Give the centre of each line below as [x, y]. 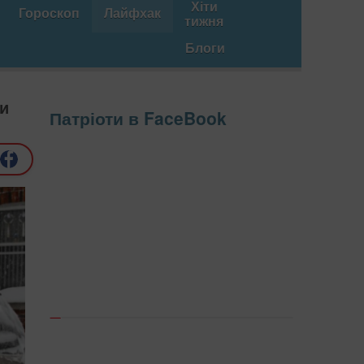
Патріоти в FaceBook [138, 118]
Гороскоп [49, 13]
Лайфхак [132, 13]
